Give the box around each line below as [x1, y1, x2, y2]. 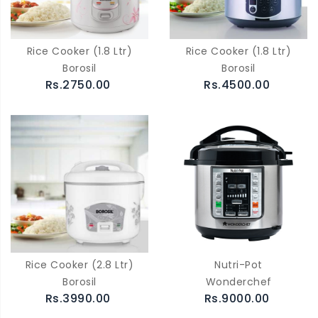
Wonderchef [205, 274, 272, 289]
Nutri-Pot [214, 257, 263, 272]
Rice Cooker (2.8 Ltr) [25, 257, 134, 272]
